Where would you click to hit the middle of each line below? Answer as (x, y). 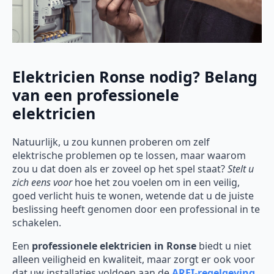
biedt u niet (224, 246)
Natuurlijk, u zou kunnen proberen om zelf (111, 142)
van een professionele (96, 95)
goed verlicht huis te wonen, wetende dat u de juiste (133, 195)
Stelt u (241, 168)
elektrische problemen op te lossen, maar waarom (129, 155)
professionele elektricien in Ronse (114, 246)
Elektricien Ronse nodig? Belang (135, 77)
